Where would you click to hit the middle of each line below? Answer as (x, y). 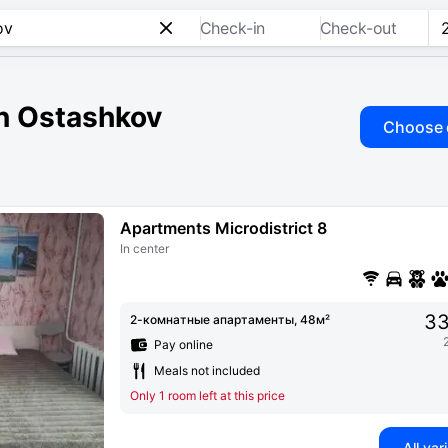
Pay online (183, 344)
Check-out (358, 28)
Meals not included (207, 370)
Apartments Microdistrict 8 (223, 228)
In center (144, 248)
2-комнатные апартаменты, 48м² (230, 319)
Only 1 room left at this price (207, 395)
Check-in (232, 28)
